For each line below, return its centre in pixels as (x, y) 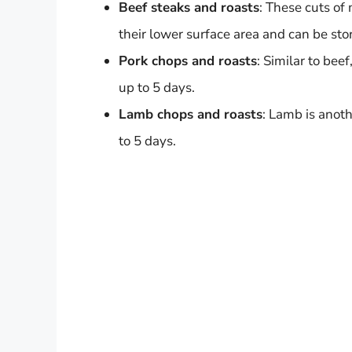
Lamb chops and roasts (191, 115)
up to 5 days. (157, 88)
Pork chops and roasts (188, 61)
